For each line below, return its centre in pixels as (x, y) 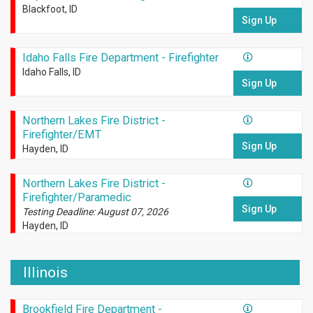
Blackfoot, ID (50, 9)
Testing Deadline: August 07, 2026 (95, 212)
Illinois (45, 272)
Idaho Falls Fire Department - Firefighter (120, 58)
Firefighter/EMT (61, 135)
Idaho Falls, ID (51, 72)
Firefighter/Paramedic (77, 198)
